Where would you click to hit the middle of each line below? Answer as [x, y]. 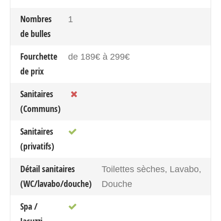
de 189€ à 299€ [99, 56]
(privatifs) [37, 146]
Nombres [36, 19]
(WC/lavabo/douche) [56, 184]
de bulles [36, 34]
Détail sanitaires [48, 169]
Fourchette [39, 56]
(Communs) [40, 109]
